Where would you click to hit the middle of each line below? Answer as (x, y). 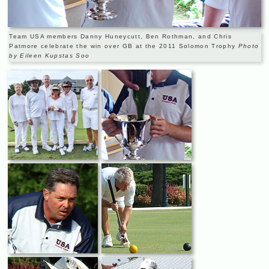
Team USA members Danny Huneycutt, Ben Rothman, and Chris (120, 36)
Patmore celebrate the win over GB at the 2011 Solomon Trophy (124, 46)
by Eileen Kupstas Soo (50, 55)
